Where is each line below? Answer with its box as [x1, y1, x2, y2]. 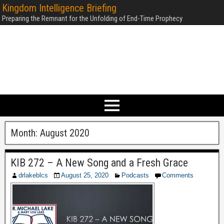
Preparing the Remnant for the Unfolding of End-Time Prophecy [2, 14, 182, 23]
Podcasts [121, 171, 149, 179]
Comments [162, 171, 193, 179]
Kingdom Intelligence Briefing [2, 2, 116, 14]
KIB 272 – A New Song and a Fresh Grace [10, 156, 188, 169]
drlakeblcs [18, 171, 48, 179]
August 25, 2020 [61, 171, 108, 179]
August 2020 [40, 127, 89, 139]
